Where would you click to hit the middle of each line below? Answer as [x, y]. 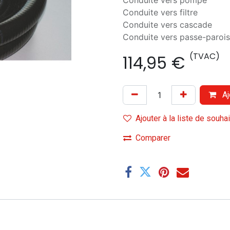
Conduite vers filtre [160, 12]
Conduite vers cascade [167, 25]
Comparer [153, 138]
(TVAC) [205, 56]
